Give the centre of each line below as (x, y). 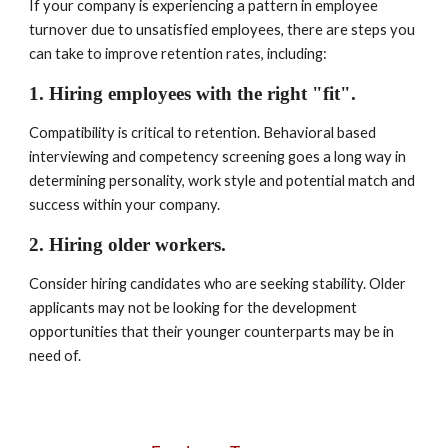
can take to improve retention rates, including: (178, 53)
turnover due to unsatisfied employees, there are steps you (222, 29)
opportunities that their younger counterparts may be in (212, 331)
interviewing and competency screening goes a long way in (218, 156)
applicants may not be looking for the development (193, 307)
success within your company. (125, 204)
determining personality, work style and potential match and (222, 180)
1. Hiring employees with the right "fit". (195, 93)
